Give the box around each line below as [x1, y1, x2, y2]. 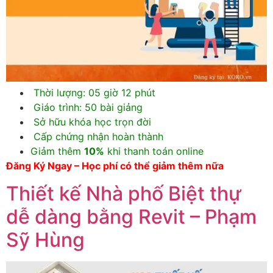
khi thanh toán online [104, 145, 204, 158]
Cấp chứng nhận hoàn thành [30, 130, 163, 143]
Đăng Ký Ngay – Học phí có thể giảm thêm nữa [6, 160, 224, 172]
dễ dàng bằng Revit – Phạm [6, 204, 257, 229]
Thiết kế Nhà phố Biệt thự [6, 181, 241, 205]
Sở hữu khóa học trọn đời [30, 116, 151, 129]
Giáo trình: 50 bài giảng [30, 101, 143, 114]
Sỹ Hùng [6, 227, 85, 252]
